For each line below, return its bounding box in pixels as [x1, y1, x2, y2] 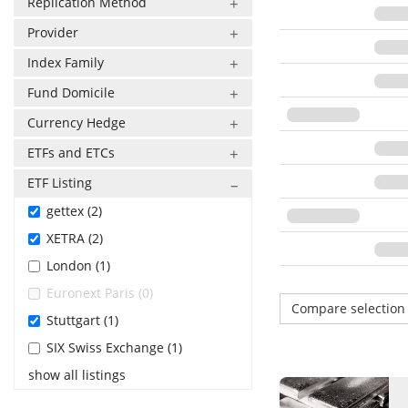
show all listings [28, 366, 126, 383]
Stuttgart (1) [46, 311, 118, 329]
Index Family [27, 54, 104, 71]
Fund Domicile [27, 84, 115, 101]
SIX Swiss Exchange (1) [46, 339, 182, 356]
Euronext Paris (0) [46, 284, 153, 301]
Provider [27, 24, 78, 41]
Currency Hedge [27, 114, 126, 131]
